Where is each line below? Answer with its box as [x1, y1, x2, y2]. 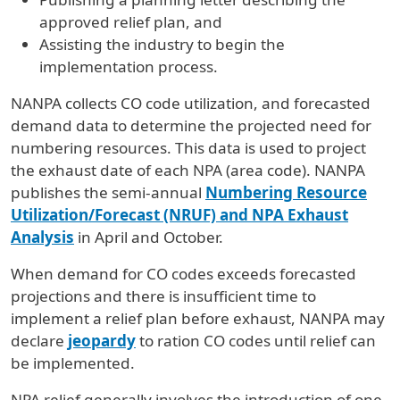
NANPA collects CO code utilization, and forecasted [11, 92, 371, 113]
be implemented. [11, 352, 135, 373]
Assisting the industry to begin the [39, 33, 285, 54]
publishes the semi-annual [11, 181, 205, 203]
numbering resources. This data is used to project [11, 137, 366, 158]
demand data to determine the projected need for [11, 114, 371, 136]
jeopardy [68, 329, 136, 351]
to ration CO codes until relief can [136, 329, 376, 351]
